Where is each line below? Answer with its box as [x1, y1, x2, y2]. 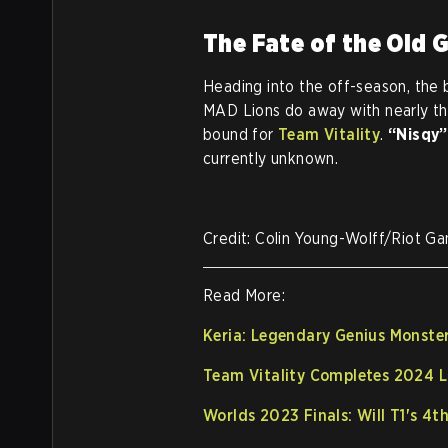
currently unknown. [203, 149, 339, 168]
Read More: [203, 286, 285, 305]
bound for [203, 125, 279, 144]
